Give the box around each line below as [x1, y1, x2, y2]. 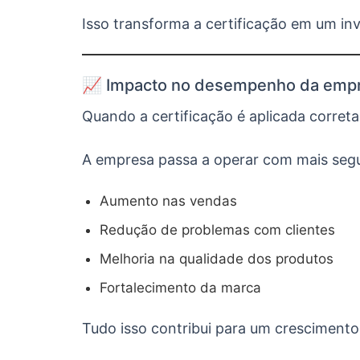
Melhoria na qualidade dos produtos [100, 251, 333, 267]
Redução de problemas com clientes [100, 222, 335, 238]
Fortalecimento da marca [100, 280, 261, 296]
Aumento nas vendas [100, 193, 237, 209]
